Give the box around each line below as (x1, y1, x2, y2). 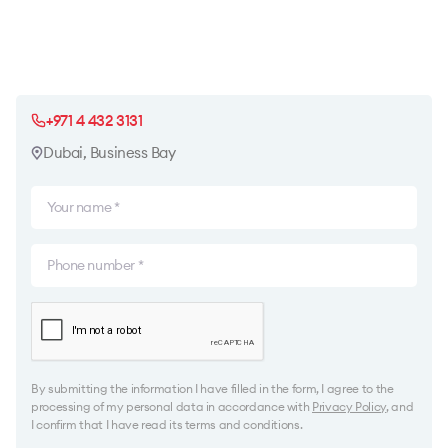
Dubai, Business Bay (43, 143, 176, 162)
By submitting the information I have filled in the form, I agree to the (31, 381, 394, 396)
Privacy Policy (312, 399, 386, 414)
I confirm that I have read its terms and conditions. (31, 417, 303, 432)
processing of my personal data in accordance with (31, 399, 313, 414)
